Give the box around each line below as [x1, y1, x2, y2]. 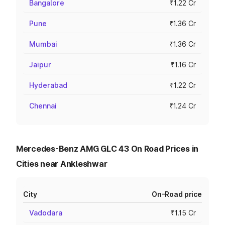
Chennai [29, 101, 57, 110]
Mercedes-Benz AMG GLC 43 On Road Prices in [16, 144, 199, 154]
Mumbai [29, 40, 57, 48]
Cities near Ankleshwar [16, 159, 107, 169]
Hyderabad [29, 81, 67, 89]
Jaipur [29, 60, 51, 69]
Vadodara [29, 208, 62, 217]
